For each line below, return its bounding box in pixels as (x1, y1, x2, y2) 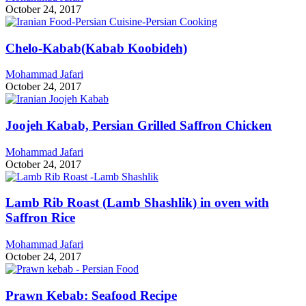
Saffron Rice (5, 210, 75, 225)
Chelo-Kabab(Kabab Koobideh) (5, 40, 187, 55)
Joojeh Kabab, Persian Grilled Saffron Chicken (5, 117, 272, 133)
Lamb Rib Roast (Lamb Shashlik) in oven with (5, 195, 269, 210)
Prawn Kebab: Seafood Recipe (5, 288, 177, 303)
